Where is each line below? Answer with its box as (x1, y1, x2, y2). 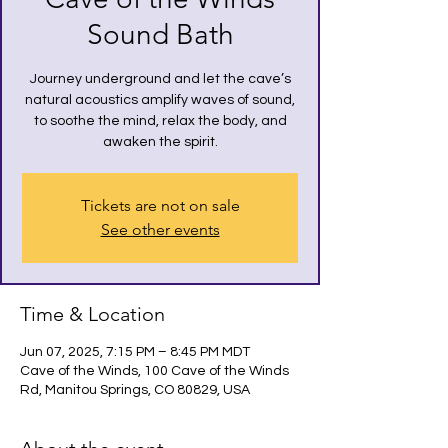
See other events (100, 220, 220, 239)
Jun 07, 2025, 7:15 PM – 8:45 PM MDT (20, 345, 250, 359)
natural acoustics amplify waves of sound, (25, 93, 295, 107)
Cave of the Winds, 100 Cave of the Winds (20, 364, 289, 378)
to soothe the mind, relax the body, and (33, 114, 287, 128)
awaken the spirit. (102, 135, 218, 149)
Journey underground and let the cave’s (29, 72, 291, 86)
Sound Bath (86, 18, 234, 51)
